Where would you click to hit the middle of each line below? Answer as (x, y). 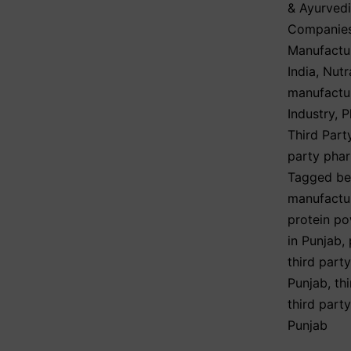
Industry (311, 114)
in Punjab (315, 241)
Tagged (312, 177)
